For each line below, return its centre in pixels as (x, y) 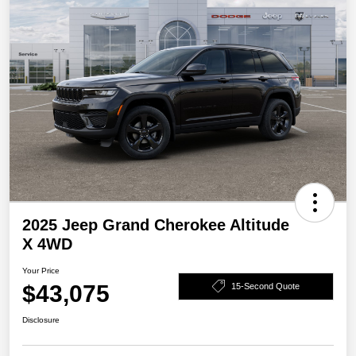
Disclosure (41, 320)
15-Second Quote (265, 286)
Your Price (41, 271)
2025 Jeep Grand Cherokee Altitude (156, 225)
